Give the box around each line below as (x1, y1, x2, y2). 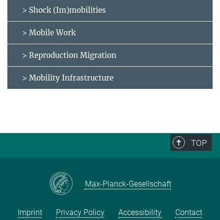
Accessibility (118, 207, 162, 217)
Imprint (18, 207, 42, 217)
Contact (175, 207, 202, 217)
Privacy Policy (56, 207, 105, 217)
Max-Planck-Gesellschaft (84, 179, 171, 189)
